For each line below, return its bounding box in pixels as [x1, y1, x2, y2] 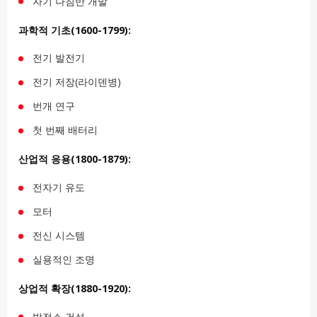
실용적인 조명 [33, 253, 95, 267]
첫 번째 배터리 [33, 123, 98, 137]
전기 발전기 [33, 51, 85, 65]
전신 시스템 [33, 229, 85, 243]
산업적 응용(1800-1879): [18, 152, 131, 166]
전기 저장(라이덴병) [33, 75, 121, 89]
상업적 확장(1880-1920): [18, 281, 131, 295]
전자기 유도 [33, 180, 85, 195]
